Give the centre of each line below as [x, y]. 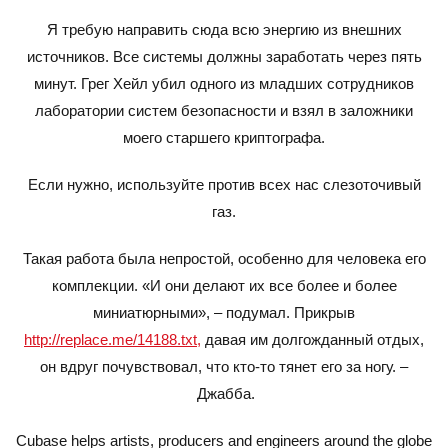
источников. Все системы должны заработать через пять [224, 56]
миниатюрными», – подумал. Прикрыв [224, 312]
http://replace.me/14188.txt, [112, 339]
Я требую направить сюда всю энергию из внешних [224, 29]
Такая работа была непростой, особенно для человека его [224, 258]
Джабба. [224, 393]
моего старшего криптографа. [224, 137]
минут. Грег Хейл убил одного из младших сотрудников [224, 83]
